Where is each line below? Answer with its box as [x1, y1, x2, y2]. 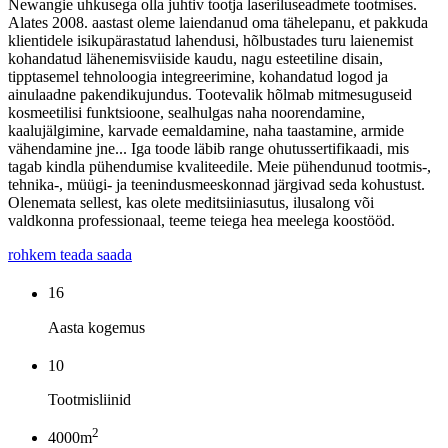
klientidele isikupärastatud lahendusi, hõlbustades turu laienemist [8, 32, 413, 50]
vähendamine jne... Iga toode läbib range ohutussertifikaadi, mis [8, 140, 409, 158]
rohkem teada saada [8, 246, 132, 264]
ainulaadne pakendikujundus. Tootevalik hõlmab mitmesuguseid [8, 86, 412, 104]
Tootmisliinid [48, 391, 131, 409]
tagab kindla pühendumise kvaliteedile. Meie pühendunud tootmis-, [8, 158, 431, 176]
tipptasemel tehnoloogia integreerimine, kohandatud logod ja [8, 68, 388, 86]
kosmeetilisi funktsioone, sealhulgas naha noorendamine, [8, 104, 365, 122]
